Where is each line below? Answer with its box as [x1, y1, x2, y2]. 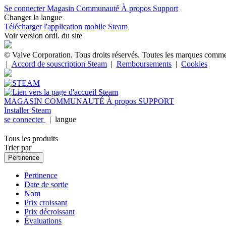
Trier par [4, 143, 31, 152]
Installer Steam [4, 106, 51, 115]
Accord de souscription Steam [12, 60, 107, 68]
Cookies [181, 60, 207, 68]
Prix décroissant [24, 207, 75, 216]
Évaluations [24, 216, 62, 225]
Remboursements [117, 60, 172, 68]
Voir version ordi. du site [4, 31, 82, 40]
